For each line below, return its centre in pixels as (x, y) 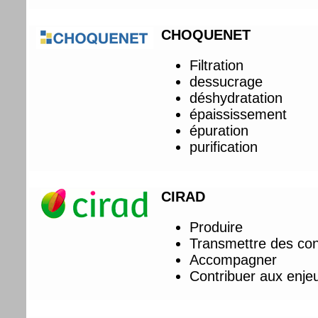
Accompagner (234, 259)
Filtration (217, 65)
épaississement (238, 114)
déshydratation (236, 98)
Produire (216, 227)
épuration (219, 130)
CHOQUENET (206, 34)
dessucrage (226, 81)
